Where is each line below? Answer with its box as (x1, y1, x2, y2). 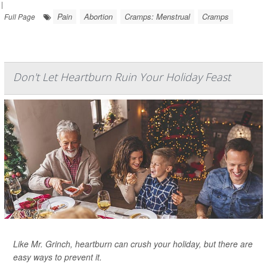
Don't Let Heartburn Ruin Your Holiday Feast (13, 69, 231, 84)
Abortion (84, 10, 113, 22)
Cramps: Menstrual (125, 10, 190, 22)
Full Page (4, 11, 35, 21)
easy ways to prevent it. (13, 250, 102, 263)
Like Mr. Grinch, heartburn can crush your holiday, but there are (13, 237, 253, 250)
